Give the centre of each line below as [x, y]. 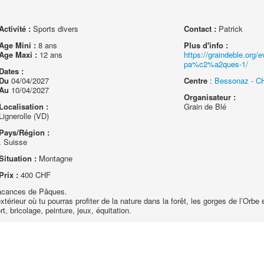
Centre [196, 80]
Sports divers [54, 29]
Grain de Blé [205, 106]
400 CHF [34, 175]
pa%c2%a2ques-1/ [216, 64]
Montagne [54, 158]
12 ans [49, 55]
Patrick [230, 29]
